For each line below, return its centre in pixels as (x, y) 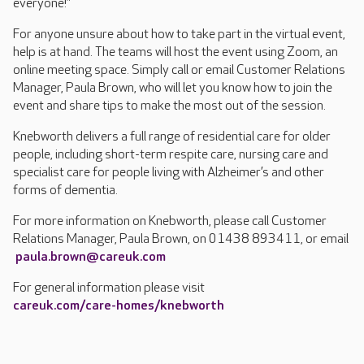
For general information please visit (109, 288)
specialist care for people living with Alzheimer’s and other (169, 173)
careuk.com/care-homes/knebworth (119, 306)
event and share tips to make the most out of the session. (169, 106)
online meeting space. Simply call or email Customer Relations (179, 70)
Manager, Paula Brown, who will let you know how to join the (173, 88)
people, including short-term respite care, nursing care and (171, 155)
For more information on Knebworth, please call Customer (170, 221)
